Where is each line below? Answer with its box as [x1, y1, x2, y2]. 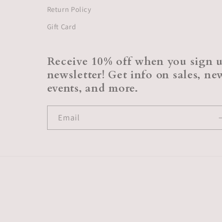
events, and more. [47, 81, 138, 96]
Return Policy [47, 4, 92, 14]
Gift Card [47, 22, 76, 32]
